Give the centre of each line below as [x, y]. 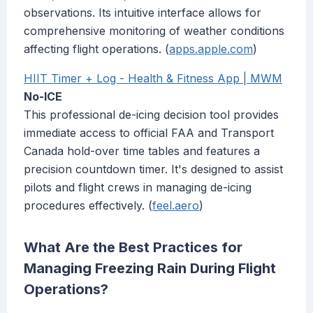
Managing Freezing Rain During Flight [150, 269]
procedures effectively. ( [88, 206]
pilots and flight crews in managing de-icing [138, 188]
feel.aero [176, 206]
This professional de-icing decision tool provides [151, 115]
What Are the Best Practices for [133, 248]
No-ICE [43, 97]
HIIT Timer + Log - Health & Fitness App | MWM [153, 79]
